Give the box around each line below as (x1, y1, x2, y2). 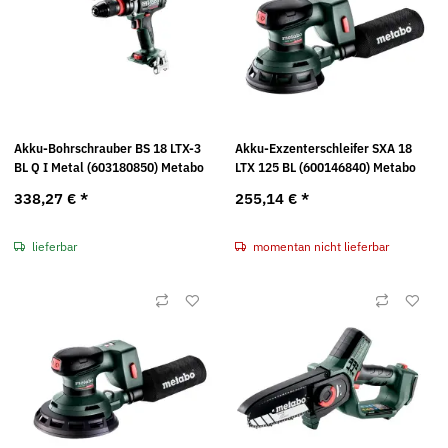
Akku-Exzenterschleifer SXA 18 (234, 139, 412, 157)
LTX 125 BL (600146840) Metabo (234, 158, 416, 176)
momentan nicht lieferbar (252, 237, 389, 254)
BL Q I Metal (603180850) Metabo (14, 158, 204, 176)
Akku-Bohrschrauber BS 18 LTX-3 (14, 139, 201, 157)
